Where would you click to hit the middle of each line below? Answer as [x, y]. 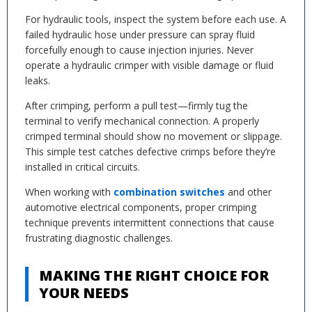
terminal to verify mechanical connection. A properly [142, 121]
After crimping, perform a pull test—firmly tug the [136, 106]
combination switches [169, 192]
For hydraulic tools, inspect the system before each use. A [156, 19]
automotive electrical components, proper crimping [141, 207]
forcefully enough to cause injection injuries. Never [139, 50]
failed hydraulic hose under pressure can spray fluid [140, 34]
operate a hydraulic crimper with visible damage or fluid [149, 65]
